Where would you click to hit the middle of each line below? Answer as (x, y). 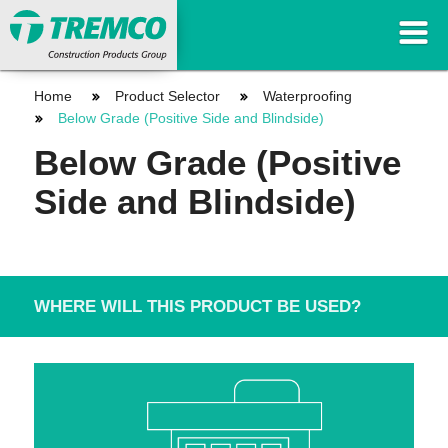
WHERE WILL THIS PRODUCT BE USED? (197, 306)
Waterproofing (307, 96)
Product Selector (167, 96)
